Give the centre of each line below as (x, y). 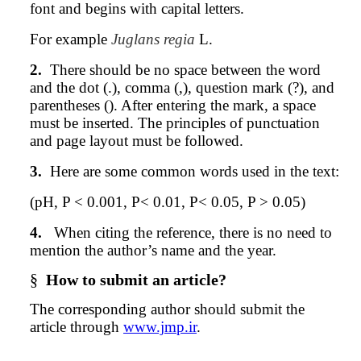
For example (71, 39)
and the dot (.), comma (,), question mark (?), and (182, 87)
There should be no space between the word (185, 69)
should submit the (247, 309)
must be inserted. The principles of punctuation (175, 122)
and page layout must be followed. (137, 140)
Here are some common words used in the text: (195, 171)
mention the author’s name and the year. (153, 250)
